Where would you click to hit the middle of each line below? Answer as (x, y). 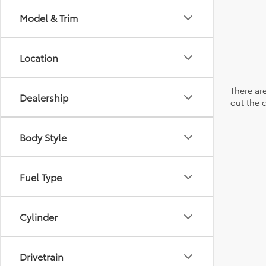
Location (39, 57)
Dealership (44, 97)
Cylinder (39, 216)
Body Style (43, 137)
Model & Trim (49, 18)
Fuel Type (41, 177)
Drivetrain (42, 256)
